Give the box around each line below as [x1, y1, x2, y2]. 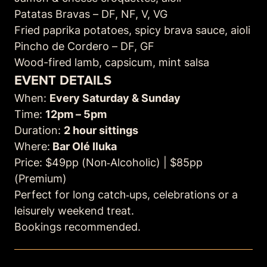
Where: [14, 138, 50, 154]
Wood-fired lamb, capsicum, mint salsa [14, 54, 209, 70]
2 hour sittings [64, 122, 138, 138]
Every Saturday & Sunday [49, 90, 181, 105]
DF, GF [120, 38, 154, 54]
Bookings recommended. [14, 219, 141, 234]
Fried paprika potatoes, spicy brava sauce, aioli [14, 22, 250, 38]
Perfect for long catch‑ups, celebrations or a [14, 187, 238, 202]
